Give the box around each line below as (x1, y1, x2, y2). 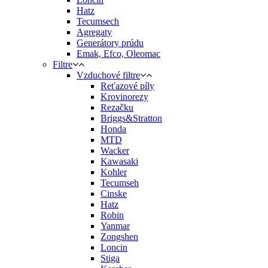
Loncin (100, 242, 127, 253)
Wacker (100, 145, 129, 156)
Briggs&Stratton (100, 113, 162, 124)
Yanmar (100, 221, 130, 232)
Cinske (100, 188, 127, 199)
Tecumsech (77, 16, 119, 27)
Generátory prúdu (77, 38, 144, 48)
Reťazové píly (100, 81, 154, 92)
